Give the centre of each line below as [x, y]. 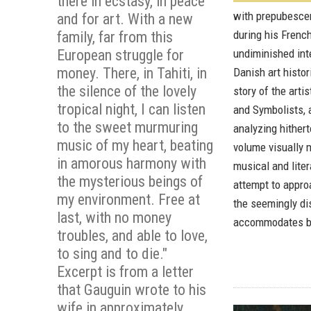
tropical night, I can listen [131, 109]
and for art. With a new [125, 19]
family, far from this [115, 37]
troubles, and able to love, [132, 236]
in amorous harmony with [132, 163]
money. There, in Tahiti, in [132, 73]
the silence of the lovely [127, 91]
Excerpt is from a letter [125, 272]
